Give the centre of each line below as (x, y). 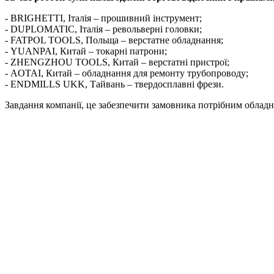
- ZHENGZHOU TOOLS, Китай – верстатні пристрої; (117, 62)
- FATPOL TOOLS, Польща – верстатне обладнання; (114, 40)
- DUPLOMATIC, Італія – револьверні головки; (103, 29)
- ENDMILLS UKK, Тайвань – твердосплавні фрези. (114, 84)
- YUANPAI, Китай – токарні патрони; (86, 51)
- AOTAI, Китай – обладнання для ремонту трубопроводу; (127, 73)
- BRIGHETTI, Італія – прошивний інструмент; (103, 18)
